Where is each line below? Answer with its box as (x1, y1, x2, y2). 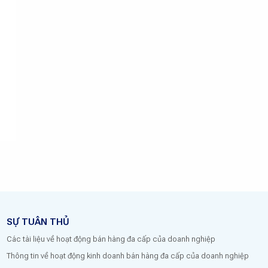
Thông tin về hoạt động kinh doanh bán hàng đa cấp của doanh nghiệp (6, 251, 249, 261)
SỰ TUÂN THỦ (6, 215, 69, 227)
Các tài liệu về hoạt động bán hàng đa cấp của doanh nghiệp (6, 234, 215, 243)
